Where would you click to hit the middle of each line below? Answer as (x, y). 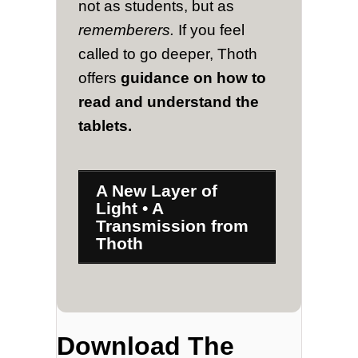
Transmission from (173, 225)
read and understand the (169, 101)
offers (100, 78)
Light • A (130, 208)
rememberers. (129, 30)
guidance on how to (194, 78)
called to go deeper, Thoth (168, 54)
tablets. (105, 125)
